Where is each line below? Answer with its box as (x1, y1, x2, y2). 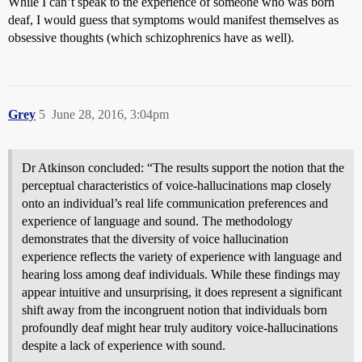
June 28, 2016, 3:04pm (52, 107, 169, 121)
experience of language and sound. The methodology (22, 214, 293, 228)
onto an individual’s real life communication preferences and (22, 196, 328, 210)
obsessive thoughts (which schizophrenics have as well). (8, 31, 294, 44)
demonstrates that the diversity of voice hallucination (22, 232, 288, 246)
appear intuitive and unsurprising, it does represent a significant (22, 285, 342, 299)
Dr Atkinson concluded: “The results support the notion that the (22, 161, 344, 175)
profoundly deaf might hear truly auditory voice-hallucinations (22, 321, 338, 335)
